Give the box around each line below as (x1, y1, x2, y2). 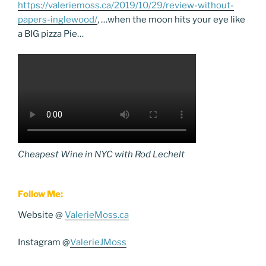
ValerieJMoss (70, 237, 126, 248)
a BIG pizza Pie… (18, 28, 84, 39)
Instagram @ (18, 237, 70, 248)
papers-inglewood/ (18, 14, 97, 25)
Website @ (18, 209, 65, 220)
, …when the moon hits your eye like (97, 14, 245, 25)
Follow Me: (18, 189, 63, 200)
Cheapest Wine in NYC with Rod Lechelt (18, 149, 185, 160)
